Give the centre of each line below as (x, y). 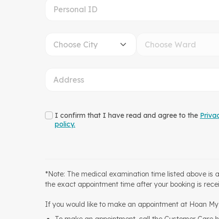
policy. (65, 124)
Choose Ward (170, 44)
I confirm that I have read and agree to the (127, 115)
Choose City (76, 44)
